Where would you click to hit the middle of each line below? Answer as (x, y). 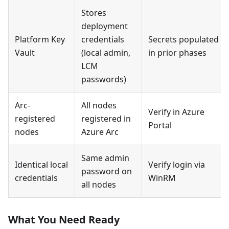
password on (107, 171)
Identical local (41, 164)
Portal (160, 125)
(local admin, (106, 52)
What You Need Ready (64, 219)
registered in (106, 118)
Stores (94, 13)
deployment (105, 26)
